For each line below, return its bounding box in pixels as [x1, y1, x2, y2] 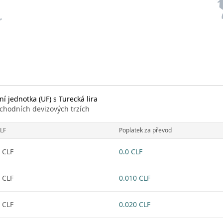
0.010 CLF [119, 173, 150, 183]
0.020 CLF [119, 200, 150, 209]
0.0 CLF [119, 147, 142, 156]
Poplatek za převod [119, 126, 172, 134]
